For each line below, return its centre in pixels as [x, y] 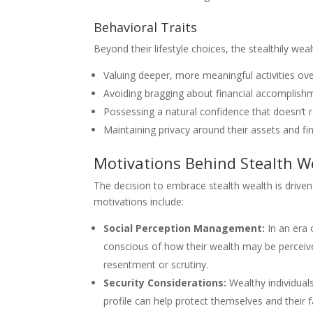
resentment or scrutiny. [156, 264]
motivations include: [139, 201]
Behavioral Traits [146, 27]
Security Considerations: [165, 282]
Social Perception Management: [184, 228]
